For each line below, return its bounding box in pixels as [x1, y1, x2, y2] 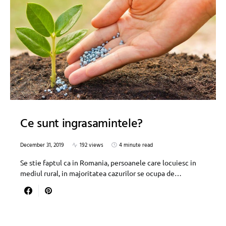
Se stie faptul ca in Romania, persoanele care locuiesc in [20, 157, 196, 167]
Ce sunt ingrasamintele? [20, 114, 143, 134]
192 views [80, 140, 103, 150]
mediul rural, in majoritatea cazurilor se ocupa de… [20, 168, 182, 178]
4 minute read [119, 140, 153, 150]
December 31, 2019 [20, 140, 64, 150]
